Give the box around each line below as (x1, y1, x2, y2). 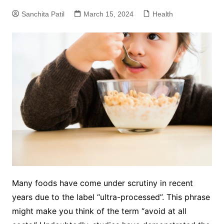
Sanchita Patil (21, 10, 64, 18)
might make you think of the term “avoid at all (11, 205, 186, 216)
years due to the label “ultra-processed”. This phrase (11, 191, 210, 202)
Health (152, 10, 173, 18)
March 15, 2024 (83, 10, 133, 18)
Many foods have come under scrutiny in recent (11, 177, 193, 188)
